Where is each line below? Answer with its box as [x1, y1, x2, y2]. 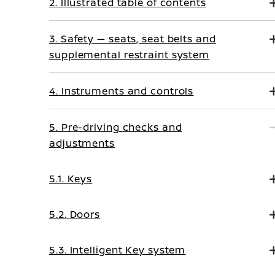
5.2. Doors [49, 207, 100, 221]
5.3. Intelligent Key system [49, 243, 186, 257]
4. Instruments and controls [49, 84, 194, 98]
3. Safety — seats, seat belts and [49, 32, 216, 45]
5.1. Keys [49, 172, 93, 185]
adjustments [49, 136, 115, 150]
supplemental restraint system [49, 48, 210, 61]
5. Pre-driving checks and [49, 120, 182, 134]
